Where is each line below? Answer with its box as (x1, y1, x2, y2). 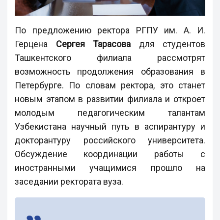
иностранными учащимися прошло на (15, 162, 205, 173)
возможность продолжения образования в (15, 66, 205, 77)
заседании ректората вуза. (15, 176, 123, 187)
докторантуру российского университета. (15, 135, 205, 145)
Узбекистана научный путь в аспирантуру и (15, 121, 205, 132)
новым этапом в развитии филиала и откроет (15, 93, 205, 104)
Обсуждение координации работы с (15, 148, 205, 159)
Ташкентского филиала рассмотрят (15, 52, 205, 63)
